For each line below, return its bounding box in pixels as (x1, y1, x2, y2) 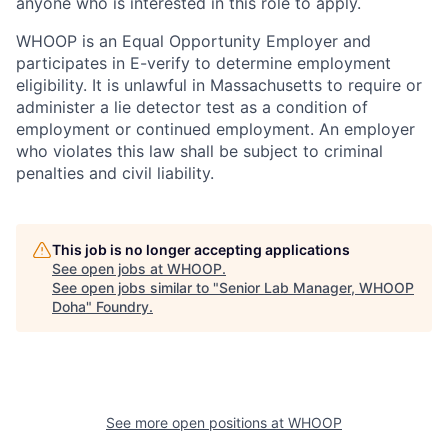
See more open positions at (106, 413, 288, 431)
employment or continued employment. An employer (16, 118, 415, 139)
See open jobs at (52, 259, 167, 277)
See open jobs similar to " (52, 278, 219, 296)
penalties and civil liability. (16, 162, 214, 183)
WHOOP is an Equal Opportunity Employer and (16, 30, 371, 51)
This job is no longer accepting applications (52, 240, 350, 258)
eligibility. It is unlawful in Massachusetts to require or (16, 74, 422, 95)
